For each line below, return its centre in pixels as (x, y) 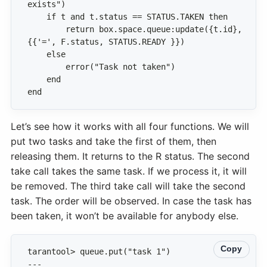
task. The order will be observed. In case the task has (131, 201)
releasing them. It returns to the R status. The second (130, 156)
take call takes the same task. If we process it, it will (129, 171)
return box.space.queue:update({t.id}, (46, 30)
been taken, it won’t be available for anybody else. (125, 215)
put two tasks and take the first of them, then (114, 141)
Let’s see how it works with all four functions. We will (130, 126)
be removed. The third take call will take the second (128, 186)
